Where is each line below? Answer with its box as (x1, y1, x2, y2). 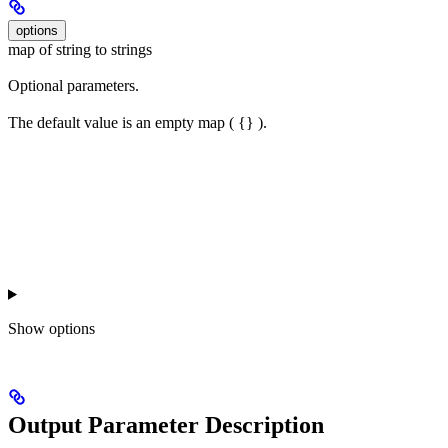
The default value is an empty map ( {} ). (8, 113, 267, 131)
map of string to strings (8, 40, 152, 58)
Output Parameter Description (8, 411, 324, 438)
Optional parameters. (8, 77, 139, 95)
